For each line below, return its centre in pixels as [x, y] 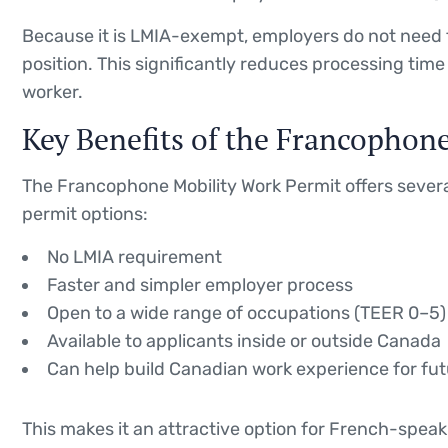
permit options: [85, 213]
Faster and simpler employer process [200, 284]
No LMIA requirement [134, 256]
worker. [52, 91]
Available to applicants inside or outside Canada [244, 340]
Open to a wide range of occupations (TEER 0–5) [246, 312]
